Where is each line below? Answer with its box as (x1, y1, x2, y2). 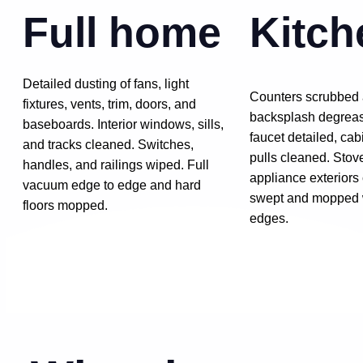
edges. (250, 211, 288, 225)
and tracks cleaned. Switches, (23, 137, 194, 152)
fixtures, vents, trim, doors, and (23, 96, 196, 111)
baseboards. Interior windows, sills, (23, 117, 224, 131)
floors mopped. (23, 198, 108, 212)
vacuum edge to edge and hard (23, 177, 201, 192)
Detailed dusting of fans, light (23, 76, 189, 91)
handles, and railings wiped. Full (23, 157, 209, 172)
